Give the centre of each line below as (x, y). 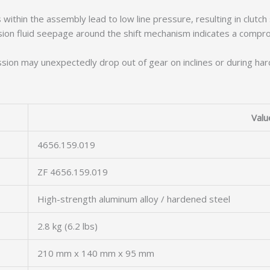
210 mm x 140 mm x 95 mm (96, 253)
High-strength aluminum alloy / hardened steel (134, 199)
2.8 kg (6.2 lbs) (67, 226)
